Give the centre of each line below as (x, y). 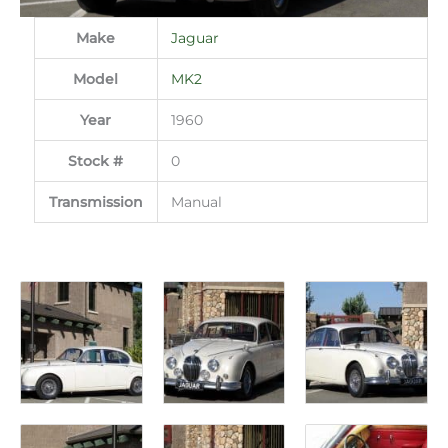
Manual (197, 202)
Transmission (95, 202)
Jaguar (195, 38)
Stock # (96, 161)
